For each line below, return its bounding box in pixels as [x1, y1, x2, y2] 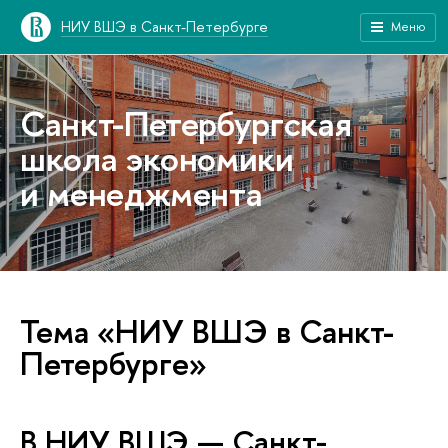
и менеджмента [20, 170, 263, 217]
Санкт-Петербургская [20, 100, 352, 147]
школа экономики [20, 135, 294, 182]
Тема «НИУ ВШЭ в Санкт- [20, 310, 394, 353]
